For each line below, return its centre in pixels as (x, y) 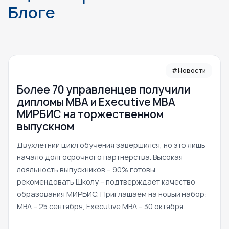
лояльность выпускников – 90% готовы (86, 170)
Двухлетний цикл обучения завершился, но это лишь (111, 145)
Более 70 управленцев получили (104, 90)
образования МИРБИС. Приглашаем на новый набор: (112, 194)
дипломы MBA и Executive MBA (96, 102)
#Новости (189, 71)
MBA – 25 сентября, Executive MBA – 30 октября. (101, 207)
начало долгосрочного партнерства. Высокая (100, 157)
